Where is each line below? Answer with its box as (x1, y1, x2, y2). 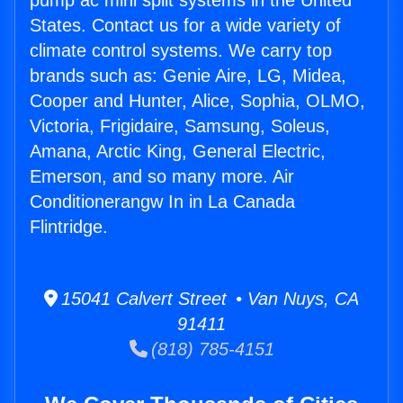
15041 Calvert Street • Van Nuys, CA (58, 289, 359, 309)
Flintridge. (30, 217, 108, 237)
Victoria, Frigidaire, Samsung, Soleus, (30, 116, 330, 137)
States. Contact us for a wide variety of (30, 15, 341, 36)
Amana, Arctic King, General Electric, (30, 141, 326, 162)
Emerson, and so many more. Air (30, 166, 294, 187)
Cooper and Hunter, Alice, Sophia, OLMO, (30, 91, 365, 112)
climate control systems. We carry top (30, 40, 332, 61)
